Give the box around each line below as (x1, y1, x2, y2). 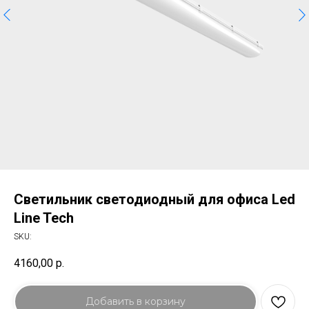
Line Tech (14, 209, 74, 226)
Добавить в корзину (86, 295, 186, 308)
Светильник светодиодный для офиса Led (14, 190, 295, 208)
